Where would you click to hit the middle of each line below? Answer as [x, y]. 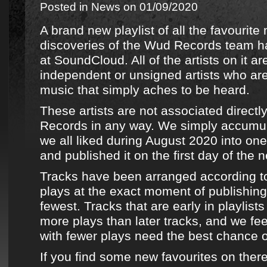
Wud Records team [199, 45]
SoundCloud [89, 60]
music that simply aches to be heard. [145, 90]
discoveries [72, 45]
